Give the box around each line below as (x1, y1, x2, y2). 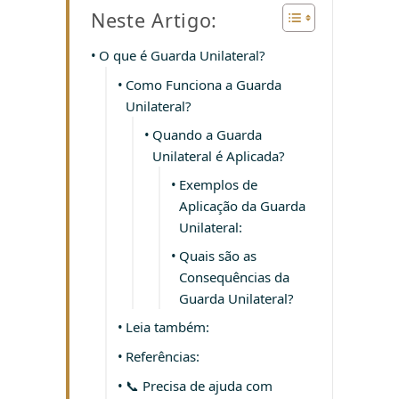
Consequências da (179, 267, 289, 286)
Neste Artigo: (91, 6, 218, 33)
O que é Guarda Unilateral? (99, 45, 265, 64)
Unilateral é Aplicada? (152, 146, 285, 165)
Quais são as (179, 246, 256, 265)
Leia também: (126, 317, 209, 336)
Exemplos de (179, 175, 257, 193)
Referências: (126, 346, 199, 365)
